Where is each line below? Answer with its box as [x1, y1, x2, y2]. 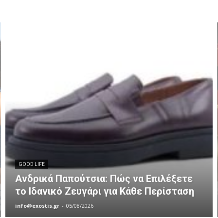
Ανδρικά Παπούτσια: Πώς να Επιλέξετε [15, 173, 193, 185]
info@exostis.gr [15, 202, 60, 210]
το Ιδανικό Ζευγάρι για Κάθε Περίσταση [15, 185, 195, 198]
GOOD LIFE [18, 162, 45, 167]
